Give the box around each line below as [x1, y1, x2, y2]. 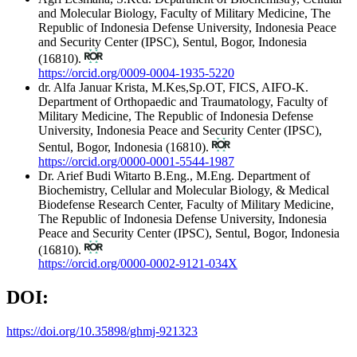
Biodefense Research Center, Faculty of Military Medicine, [38, 197, 334, 211]
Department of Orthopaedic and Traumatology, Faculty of [38, 95, 328, 109]
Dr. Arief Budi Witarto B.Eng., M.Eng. [38, 168, 237, 182]
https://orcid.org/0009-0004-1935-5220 [38, 66, 234, 80]
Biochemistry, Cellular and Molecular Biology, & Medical [38, 182, 329, 197]
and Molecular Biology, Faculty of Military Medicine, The [38, 6, 331, 21]
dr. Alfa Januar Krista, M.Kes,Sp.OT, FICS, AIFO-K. [38, 80, 308, 95]
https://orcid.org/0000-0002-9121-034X [38, 257, 237, 271]
